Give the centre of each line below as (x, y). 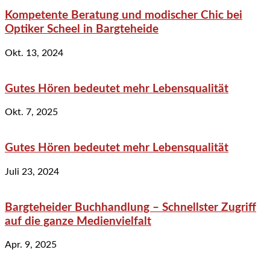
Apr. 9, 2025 (31, 245)
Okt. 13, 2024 (34, 53)
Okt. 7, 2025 (31, 112)
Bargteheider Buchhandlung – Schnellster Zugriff (130, 207)
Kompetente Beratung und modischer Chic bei (124, 16)
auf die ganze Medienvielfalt (78, 221)
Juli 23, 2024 (32, 171)
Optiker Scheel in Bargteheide (82, 30)
